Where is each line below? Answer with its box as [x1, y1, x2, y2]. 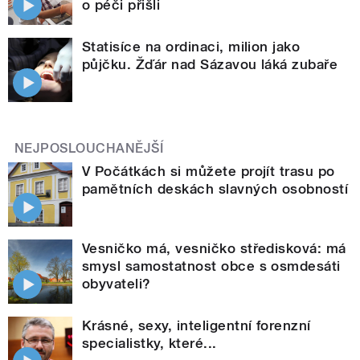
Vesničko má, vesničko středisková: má [82, 239, 346, 256]
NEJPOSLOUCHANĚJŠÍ [14, 140, 164, 156]
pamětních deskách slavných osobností [82, 180, 349, 197]
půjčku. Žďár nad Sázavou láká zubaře [82, 55, 338, 72]
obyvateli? [82, 275, 151, 292]
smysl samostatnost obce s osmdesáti [82, 257, 341, 274]
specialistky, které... [82, 334, 217, 351]
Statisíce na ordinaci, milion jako [82, 38, 301, 55]
